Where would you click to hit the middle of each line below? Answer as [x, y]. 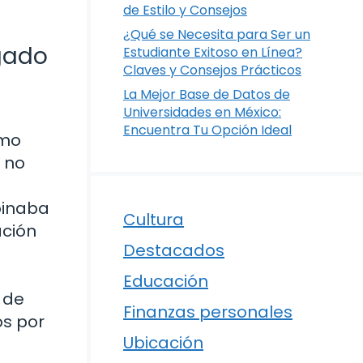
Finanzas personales [208, 312]
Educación [166, 281]
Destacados [174, 250]
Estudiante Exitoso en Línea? [213, 52]
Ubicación [163, 343]
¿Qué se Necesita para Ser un [217, 34]
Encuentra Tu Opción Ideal [207, 130]
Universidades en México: [202, 112]
